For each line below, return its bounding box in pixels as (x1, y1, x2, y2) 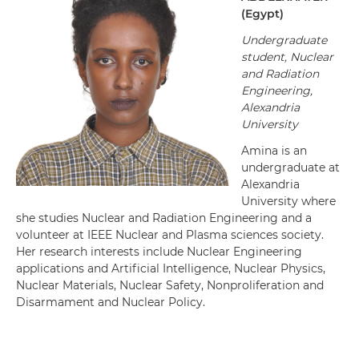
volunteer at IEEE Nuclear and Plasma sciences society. (16, 228, 324, 242)
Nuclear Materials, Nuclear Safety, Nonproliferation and (16, 278, 324, 292)
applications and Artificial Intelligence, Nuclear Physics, (16, 261, 325, 276)
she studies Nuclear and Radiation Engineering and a (16, 211, 312, 225)
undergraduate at (241, 160, 340, 175)
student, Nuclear (241, 50, 333, 64)
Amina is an (241, 143, 307, 158)
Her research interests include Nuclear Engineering (16, 244, 302, 259)
